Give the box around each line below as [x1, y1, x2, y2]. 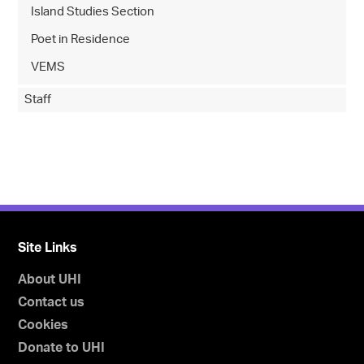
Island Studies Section [31, 6, 155, 19]
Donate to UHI [18, 341, 106, 355]
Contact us [18, 296, 85, 310]
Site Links [18, 241, 78, 255]
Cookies [18, 318, 69, 332]
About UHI [18, 273, 82, 287]
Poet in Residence [31, 33, 131, 46]
